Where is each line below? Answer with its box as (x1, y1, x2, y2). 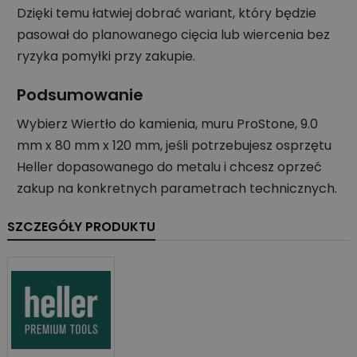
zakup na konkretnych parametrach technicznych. (17, 179, 337, 198)
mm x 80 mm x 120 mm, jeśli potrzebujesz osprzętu (17, 136, 331, 155)
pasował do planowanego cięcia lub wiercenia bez (17, 25, 330, 45)
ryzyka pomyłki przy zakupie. (17, 47, 195, 66)
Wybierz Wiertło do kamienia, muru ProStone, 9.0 (17, 115, 318, 134)
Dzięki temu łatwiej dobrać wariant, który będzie (17, 4, 316, 23)
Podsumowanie (17, 84, 143, 107)
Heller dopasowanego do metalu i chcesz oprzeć (17, 158, 322, 177)
